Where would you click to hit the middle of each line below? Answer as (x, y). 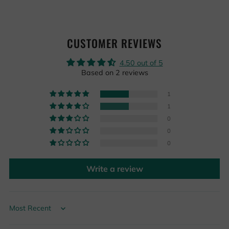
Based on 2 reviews (114, 73)
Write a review (114, 169)
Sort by (21, 212)
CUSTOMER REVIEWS (114, 43)
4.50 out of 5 (141, 63)
